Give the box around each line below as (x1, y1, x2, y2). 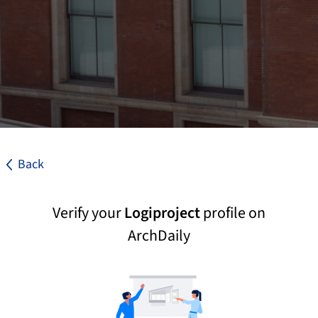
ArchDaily (128, 224, 190, 247)
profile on (200, 202, 265, 224)
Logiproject (124, 202, 200, 224)
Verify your (53, 202, 124, 224)
